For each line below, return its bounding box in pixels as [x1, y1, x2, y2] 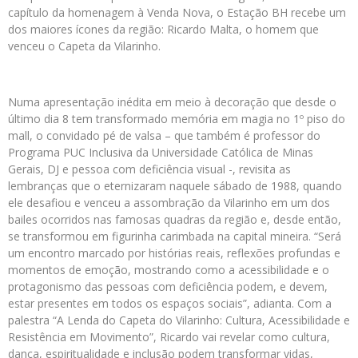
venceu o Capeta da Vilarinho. [8, 38, 161, 54]
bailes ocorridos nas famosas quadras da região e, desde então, [8, 212, 341, 228]
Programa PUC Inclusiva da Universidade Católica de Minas [8, 145, 313, 161]
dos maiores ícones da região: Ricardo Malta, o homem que [8, 22, 319, 38]
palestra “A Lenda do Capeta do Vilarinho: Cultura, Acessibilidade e [8, 312, 350, 328]
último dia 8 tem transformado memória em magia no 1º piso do [8, 111, 345, 127]
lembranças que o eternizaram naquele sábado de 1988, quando [8, 178, 342, 194]
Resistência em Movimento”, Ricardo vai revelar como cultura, [8, 329, 330, 345]
